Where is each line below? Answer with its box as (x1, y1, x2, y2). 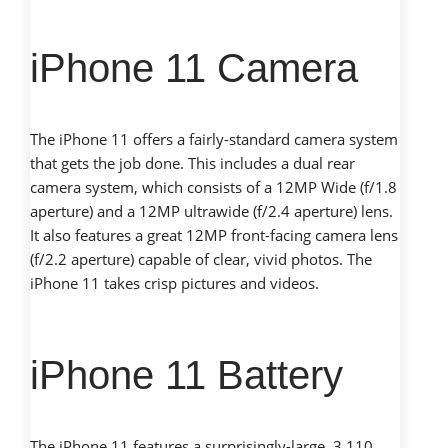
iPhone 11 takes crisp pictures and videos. (30, 273, 319, 294)
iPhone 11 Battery (30, 353, 343, 398)
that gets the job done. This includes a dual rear (30, 153, 355, 174)
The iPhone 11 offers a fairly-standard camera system (30, 129, 398, 150)
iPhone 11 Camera (30, 46, 358, 91)
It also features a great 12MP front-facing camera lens (30, 225, 398, 246)
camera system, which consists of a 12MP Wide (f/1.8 (30, 177, 397, 198)
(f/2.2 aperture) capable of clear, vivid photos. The (30, 249, 372, 270)
